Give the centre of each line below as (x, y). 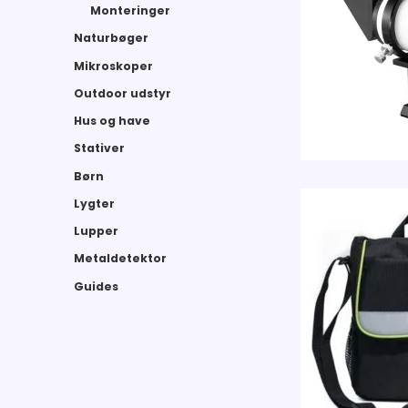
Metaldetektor (121, 259)
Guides (97, 286)
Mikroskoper (114, 66)
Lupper (97, 231)
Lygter (95, 203)
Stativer (100, 148)
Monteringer (130, 11)
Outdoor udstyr (123, 93)
